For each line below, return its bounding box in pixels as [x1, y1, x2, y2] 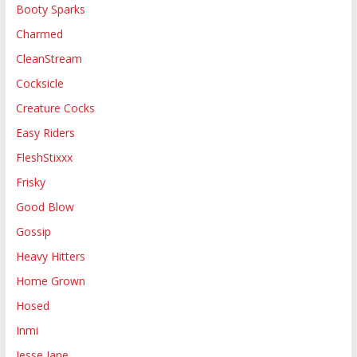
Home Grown [15, 273, 85, 289]
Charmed [15, 26, 63, 42]
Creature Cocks [15, 100, 95, 116]
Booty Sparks [15, 2, 85, 18]
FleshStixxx [15, 150, 73, 166]
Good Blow [15, 199, 74, 215]
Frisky [15, 175, 45, 190]
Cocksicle [15, 76, 64, 92]
